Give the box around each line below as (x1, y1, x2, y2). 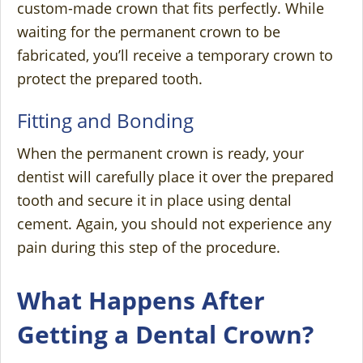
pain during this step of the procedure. (17, 237, 280, 258)
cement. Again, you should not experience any (17, 214, 331, 234)
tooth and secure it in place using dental (17, 190, 292, 211)
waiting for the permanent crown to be (17, 22, 280, 42)
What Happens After (17, 284, 265, 318)
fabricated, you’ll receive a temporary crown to (17, 45, 333, 66)
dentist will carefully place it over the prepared (17, 167, 334, 187)
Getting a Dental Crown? (17, 318, 314, 352)
